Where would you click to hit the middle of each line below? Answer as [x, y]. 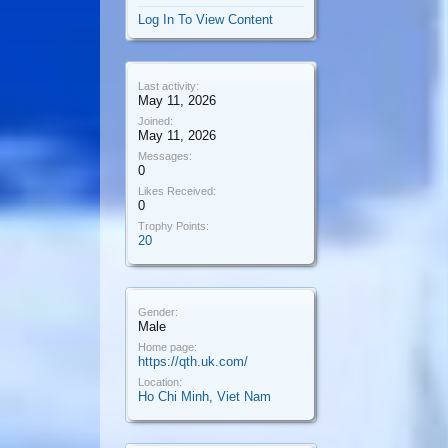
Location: [160, 382]
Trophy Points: [173, 226]
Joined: [155, 121]
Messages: [165, 156]
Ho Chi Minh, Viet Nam [204, 396]
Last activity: [168, 86]
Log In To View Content [205, 19]
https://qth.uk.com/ [193, 361]
